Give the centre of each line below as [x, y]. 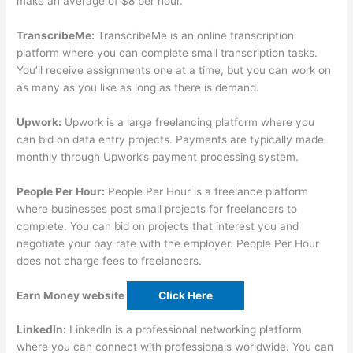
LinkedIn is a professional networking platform [184, 330]
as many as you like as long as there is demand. [138, 87]
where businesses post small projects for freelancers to [157, 208]
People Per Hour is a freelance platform [207, 191]
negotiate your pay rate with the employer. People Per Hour [168, 243]
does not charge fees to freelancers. [110, 260]
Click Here [186, 295]
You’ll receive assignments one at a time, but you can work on [174, 70]
